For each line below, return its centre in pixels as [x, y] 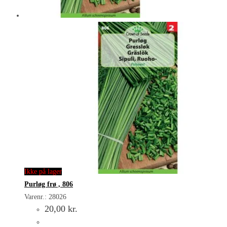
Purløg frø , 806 [49, 184]
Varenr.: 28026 [45, 197]
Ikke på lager [43, 171]
